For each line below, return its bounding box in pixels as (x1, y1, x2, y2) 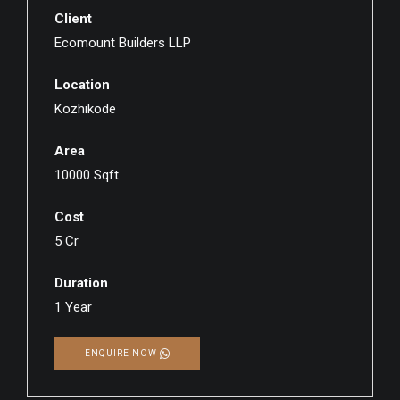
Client (54, 11, 92, 28)
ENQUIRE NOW (84, 348, 160, 359)
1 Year (54, 299, 92, 316)
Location (54, 77, 110, 94)
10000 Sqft (54, 167, 119, 184)
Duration (54, 275, 108, 292)
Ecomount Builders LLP (54, 35, 191, 52)
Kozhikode (54, 101, 116, 118)
